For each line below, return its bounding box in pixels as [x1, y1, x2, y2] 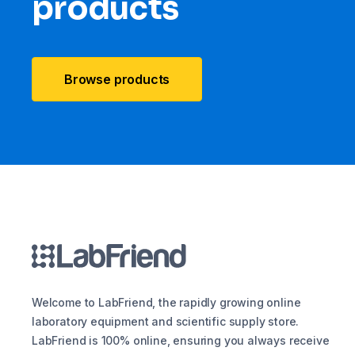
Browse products [64, 71, 170, 87]
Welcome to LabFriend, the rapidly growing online [32, 296, 301, 309]
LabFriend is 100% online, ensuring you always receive [32, 334, 330, 347]
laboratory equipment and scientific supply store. [32, 315, 300, 328]
